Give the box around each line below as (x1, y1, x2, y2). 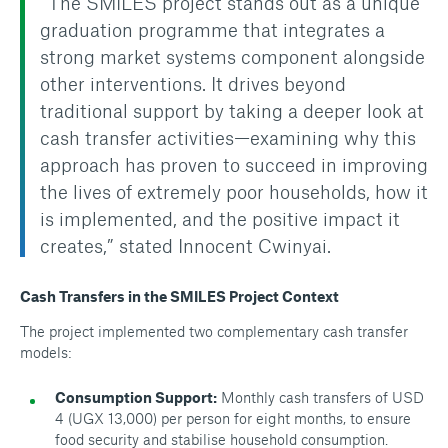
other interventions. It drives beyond (40, 72, 346, 95)
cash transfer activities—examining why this (40, 126, 416, 149)
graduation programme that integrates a (40, 18, 385, 41)
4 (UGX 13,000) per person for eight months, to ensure (55, 409, 411, 427)
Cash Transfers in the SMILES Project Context (20, 287, 339, 305)
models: (20, 343, 72, 361)
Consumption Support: (55, 388, 217, 406)
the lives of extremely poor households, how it (40, 180, 428, 203)
